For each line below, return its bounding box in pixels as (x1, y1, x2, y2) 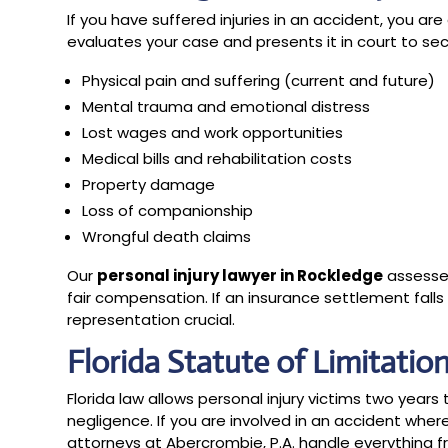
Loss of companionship (82, 199, 254, 221)
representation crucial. (67, 308, 236, 330)
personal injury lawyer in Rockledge (97, 264, 384, 286)
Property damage (82, 173, 216, 195)
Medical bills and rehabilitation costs (82, 147, 353, 169)
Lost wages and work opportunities (82, 121, 344, 143)
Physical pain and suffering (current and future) (82, 69, 436, 91)
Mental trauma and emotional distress (82, 95, 371, 117)
